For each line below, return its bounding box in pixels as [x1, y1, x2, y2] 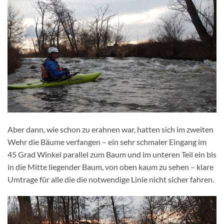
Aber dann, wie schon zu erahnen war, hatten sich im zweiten [7, 124, 213, 134]
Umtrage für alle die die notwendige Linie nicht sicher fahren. [7, 174, 214, 184]
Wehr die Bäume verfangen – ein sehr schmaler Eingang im [7, 136, 206, 146]
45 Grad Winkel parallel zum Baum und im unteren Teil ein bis [7, 149, 216, 159]
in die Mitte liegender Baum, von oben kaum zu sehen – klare [7, 161, 213, 171]
